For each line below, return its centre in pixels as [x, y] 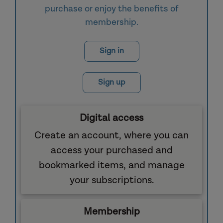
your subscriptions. [111, 180]
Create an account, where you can [111, 136]
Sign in [111, 51]
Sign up [111, 83]
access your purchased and [111, 151]
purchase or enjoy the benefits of [111, 9]
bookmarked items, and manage [111, 166]
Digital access [111, 118]
